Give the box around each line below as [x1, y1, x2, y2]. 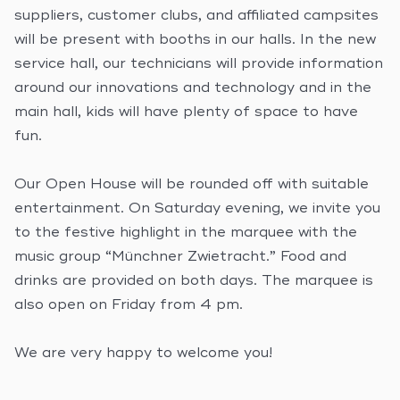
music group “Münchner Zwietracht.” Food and [14, 250, 346, 264]
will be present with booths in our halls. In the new [14, 33, 376, 47]
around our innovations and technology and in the [14, 81, 371, 96]
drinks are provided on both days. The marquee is [14, 274, 373, 288]
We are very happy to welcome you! [14, 346, 272, 361]
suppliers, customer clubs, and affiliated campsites [14, 9, 379, 23]
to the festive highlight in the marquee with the [14, 226, 357, 240]
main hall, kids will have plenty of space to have [14, 105, 358, 120]
